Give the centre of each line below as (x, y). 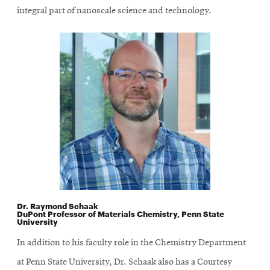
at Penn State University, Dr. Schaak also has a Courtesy (124, 262)
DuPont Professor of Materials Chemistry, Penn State (121, 213)
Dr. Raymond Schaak (58, 205)
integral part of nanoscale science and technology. (114, 11)
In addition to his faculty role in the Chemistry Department (131, 243)
